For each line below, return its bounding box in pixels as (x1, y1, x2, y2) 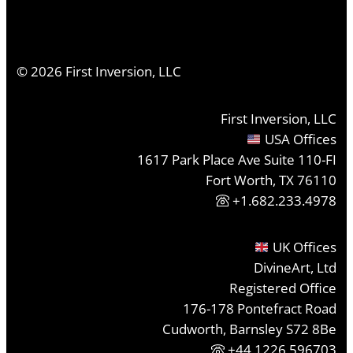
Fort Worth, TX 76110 (205, 170, 336, 189)
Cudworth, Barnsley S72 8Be (162, 320, 336, 339)
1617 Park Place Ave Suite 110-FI (136, 150, 336, 169)
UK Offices (269, 238, 336, 257)
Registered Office (229, 279, 336, 298)
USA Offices (261, 129, 336, 148)
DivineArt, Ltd (253, 258, 336, 277)
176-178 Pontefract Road (182, 299, 336, 318)
